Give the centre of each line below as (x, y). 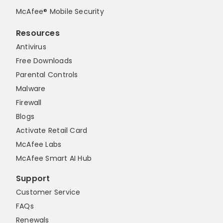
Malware (31, 89)
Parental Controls (47, 75)
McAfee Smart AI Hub (54, 159)
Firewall (29, 103)
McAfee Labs (39, 145)
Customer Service (48, 192)
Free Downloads (44, 61)
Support (33, 179)
